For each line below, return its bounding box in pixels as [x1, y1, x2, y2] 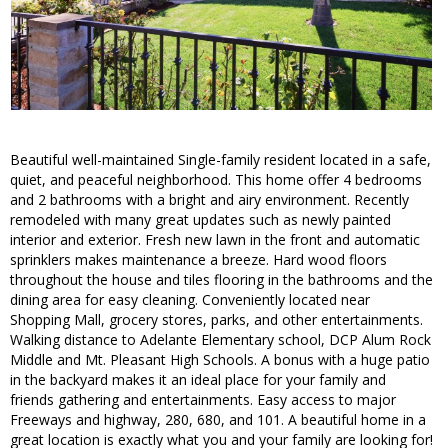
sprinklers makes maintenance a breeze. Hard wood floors [10, 250, 387, 270]
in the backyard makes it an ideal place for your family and [10, 370, 386, 390]
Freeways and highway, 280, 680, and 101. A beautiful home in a [10, 410, 426, 430]
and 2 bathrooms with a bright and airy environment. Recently [10, 190, 409, 210]
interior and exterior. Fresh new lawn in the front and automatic [10, 230, 420, 250]
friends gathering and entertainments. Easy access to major [10, 390, 396, 410]
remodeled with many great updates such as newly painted [10, 210, 391, 230]
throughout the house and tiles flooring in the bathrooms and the [10, 270, 433, 290]
